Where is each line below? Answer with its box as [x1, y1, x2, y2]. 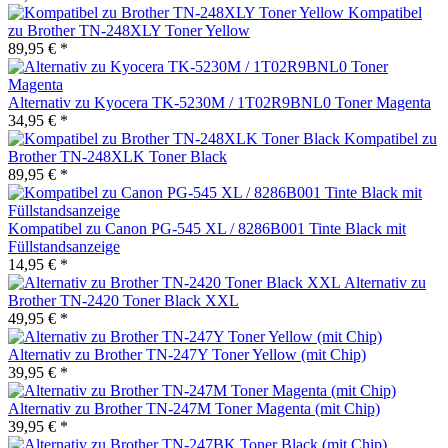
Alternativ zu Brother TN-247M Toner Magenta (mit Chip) [8, 399, 380, 417]
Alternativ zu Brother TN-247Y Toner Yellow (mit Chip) [8, 345, 366, 363]
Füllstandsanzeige [8, 237, 120, 255]
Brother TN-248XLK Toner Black [8, 147, 227, 165]
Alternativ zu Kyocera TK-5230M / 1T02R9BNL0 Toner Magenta [8, 93, 431, 111]
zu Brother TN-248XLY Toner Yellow [8, 21, 250, 39]
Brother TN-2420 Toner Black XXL [8, 291, 239, 309]
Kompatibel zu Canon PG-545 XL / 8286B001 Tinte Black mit [8, 219, 406, 237]
